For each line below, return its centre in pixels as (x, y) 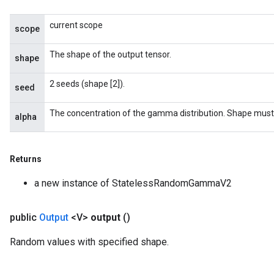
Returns (27, 159)
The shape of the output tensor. (110, 54)
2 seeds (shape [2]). (87, 84)
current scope (76, 25)
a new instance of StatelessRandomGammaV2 (133, 183)
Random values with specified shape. (89, 242)
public (24, 217)
